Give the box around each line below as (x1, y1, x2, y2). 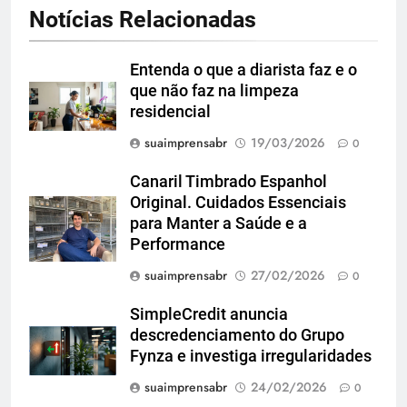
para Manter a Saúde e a (130, 213, 307, 233)
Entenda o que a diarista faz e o (130, 60, 357, 79)
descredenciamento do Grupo (130, 325, 344, 344)
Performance (130, 234, 225, 253)
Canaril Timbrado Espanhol (130, 172, 327, 191)
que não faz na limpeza (130, 81, 299, 100)
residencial (130, 102, 211, 121)
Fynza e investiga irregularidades (130, 346, 372, 365)
